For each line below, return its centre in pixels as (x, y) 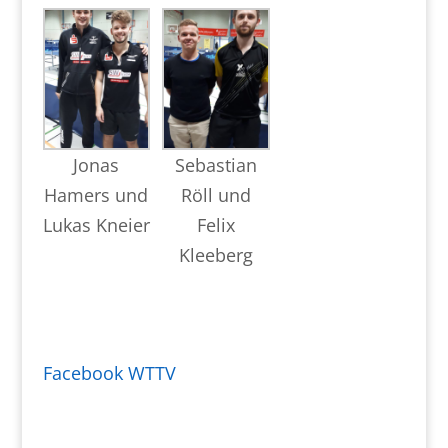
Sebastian (216, 164)
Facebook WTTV (109, 372)
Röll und (216, 194)
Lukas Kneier (96, 224)
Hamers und (96, 194)
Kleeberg (216, 254)
